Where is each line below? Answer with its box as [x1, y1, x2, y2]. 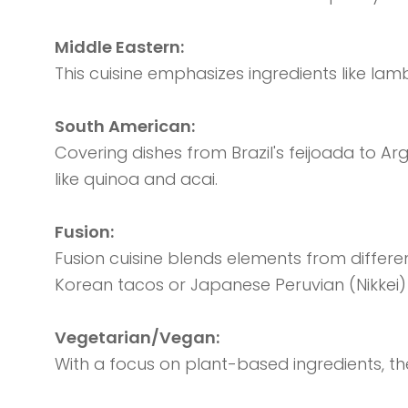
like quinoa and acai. [54, 168, 218, 191]
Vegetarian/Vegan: [54, 326, 223, 350]
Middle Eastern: [54, 36, 188, 59]
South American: [54, 115, 199, 138]
